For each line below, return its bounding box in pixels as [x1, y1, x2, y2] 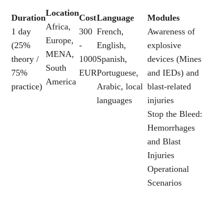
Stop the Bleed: [147, 109, 202, 119]
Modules [147, 13, 180, 23]
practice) [11, 82, 42, 91]
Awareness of [147, 27, 195, 36]
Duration [11, 13, 46, 23]
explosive [147, 40, 181, 50]
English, [97, 40, 126, 50]
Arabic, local [97, 82, 143, 91]
